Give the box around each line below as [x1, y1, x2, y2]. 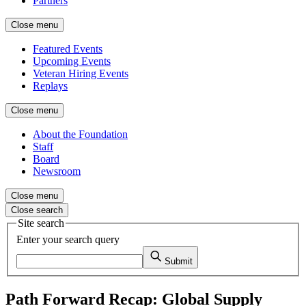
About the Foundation [33, 128, 128, 140]
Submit [165, 255, 193, 266]
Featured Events [33, 43, 102, 55]
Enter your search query [16, 233, 120, 245]
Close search [11, 205, 63, 215]
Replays [33, 80, 68, 92]
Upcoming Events [33, 55, 111, 67]
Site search [18, 217, 64, 229]
